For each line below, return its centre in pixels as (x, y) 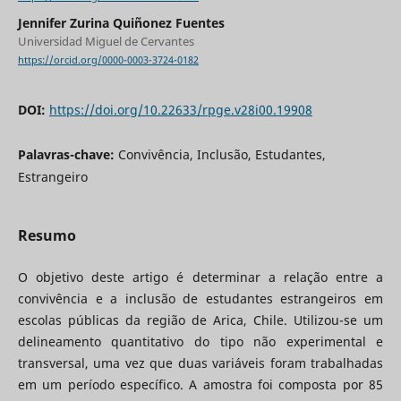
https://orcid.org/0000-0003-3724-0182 (108, 60)
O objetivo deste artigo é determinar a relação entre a (200, 277)
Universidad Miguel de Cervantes (106, 42)
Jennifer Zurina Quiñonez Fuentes (121, 23)
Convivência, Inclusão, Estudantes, (222, 154)
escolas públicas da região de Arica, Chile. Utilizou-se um (200, 320)
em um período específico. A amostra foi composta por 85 (200, 384)
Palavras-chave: (68, 154)
